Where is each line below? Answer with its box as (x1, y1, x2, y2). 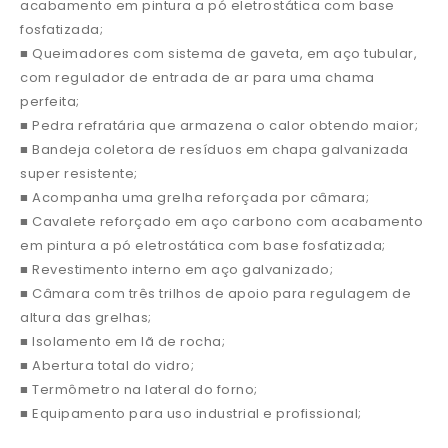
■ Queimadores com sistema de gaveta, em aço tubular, (20, 44, 417, 63)
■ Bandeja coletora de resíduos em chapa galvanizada (20, 140, 409, 159)
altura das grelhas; (20, 308, 152, 327)
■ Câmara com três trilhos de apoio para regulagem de (20, 284, 411, 303)
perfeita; (20, 92, 80, 111)
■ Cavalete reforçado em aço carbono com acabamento (20, 212, 423, 231)
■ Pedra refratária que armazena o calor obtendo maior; (20, 116, 418, 135)
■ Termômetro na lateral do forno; (20, 380, 258, 399)
